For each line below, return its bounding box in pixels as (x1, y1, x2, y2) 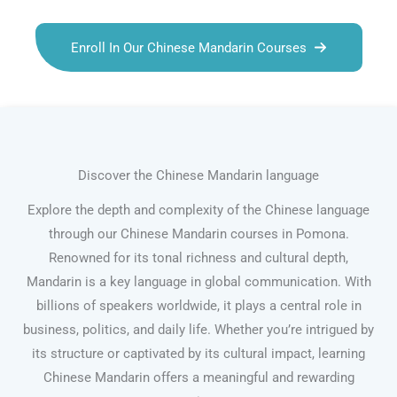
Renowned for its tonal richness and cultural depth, (49, 250, 348, 267)
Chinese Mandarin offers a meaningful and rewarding (43, 370, 354, 386)
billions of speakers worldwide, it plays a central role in (35, 298, 362, 315)
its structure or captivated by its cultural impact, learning (32, 346, 365, 362)
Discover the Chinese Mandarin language (78, 167, 319, 184)
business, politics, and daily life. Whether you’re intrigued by (23, 322, 374, 339)
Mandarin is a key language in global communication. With (26, 274, 371, 291)
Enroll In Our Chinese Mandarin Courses (70, 39, 307, 56)
